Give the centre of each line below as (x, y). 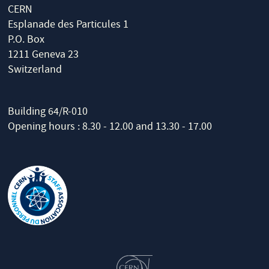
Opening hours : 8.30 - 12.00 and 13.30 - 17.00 (110, 128)
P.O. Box (26, 41)
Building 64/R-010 (48, 113)
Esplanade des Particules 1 (68, 26)
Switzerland (35, 71)
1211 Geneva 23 (44, 56)
